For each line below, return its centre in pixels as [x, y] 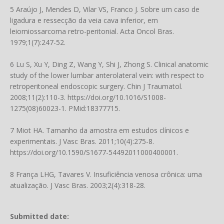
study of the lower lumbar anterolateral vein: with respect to [107, 75]
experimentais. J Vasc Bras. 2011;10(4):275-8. [82, 141]
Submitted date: [39, 216]
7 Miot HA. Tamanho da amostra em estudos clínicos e [99, 130]
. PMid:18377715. [92, 108]
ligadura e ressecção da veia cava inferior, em [84, 20]
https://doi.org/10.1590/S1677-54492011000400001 [93, 152]
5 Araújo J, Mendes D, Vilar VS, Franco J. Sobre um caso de [105, 9]
